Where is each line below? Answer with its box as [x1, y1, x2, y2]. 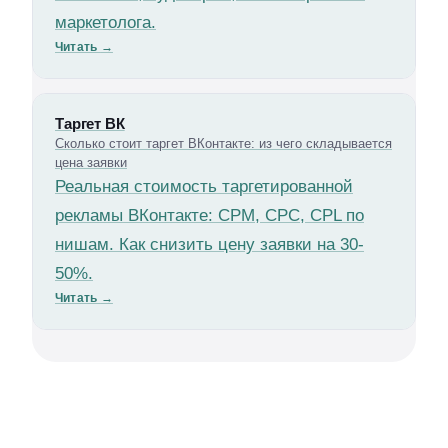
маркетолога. [55, 13, 156, 32]
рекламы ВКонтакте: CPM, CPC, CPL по [55, 206, 364, 225]
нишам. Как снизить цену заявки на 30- [55, 235, 364, 254]
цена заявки [55, 155, 127, 170]
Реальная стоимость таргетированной [55, 177, 353, 196]
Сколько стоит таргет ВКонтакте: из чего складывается [55, 136, 392, 151]
